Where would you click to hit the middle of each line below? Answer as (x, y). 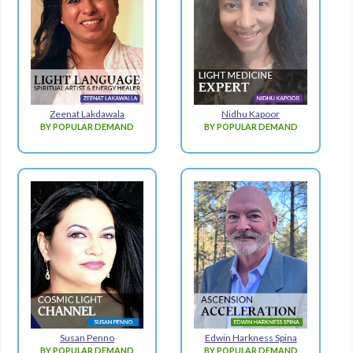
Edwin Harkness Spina (251, 338)
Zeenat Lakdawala (87, 113)
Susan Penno (87, 338)
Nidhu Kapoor (251, 113)
